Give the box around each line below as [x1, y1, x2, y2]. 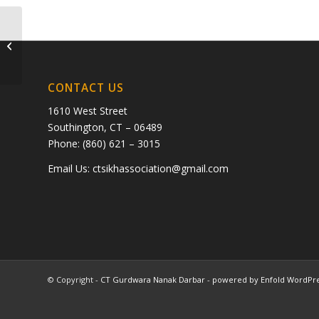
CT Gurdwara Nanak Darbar [100, 274, 205, 286]
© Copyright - [48, 274, 100, 286]
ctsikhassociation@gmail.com [93, 161, 229, 175]
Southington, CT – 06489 [48, 120, 162, 134]
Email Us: [48, 161, 93, 175]
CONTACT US [48, 80, 124, 96]
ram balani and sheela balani [25, 38, 152, 51]
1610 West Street [48, 103, 127, 117]
